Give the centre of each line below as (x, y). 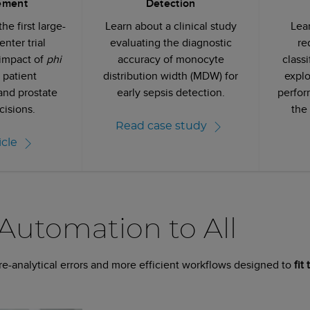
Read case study (161, 126)
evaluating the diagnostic (171, 42)
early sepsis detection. (171, 92)
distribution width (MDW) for (171, 75)
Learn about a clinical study (171, 26)
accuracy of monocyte (171, 59)
